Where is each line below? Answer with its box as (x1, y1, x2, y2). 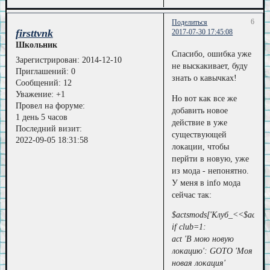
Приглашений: (15, 66, 69, 76)
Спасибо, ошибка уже (172, 49, 252, 59)
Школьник (15, 40, 57, 50)
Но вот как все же (172, 93, 237, 103)
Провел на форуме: (15, 101, 85, 110)
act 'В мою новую (172, 234, 234, 244)
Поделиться (172, 17, 208, 27)
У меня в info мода (172, 178, 241, 187)
